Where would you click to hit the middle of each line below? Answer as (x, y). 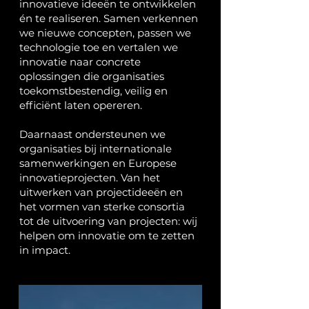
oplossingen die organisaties (92, 76)
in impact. (45, 250)
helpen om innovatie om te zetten (107, 236)
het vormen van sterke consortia (102, 207)
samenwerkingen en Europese (98, 163)
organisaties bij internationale (96, 149)
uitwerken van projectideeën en (101, 192)
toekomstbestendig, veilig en (93, 91)
